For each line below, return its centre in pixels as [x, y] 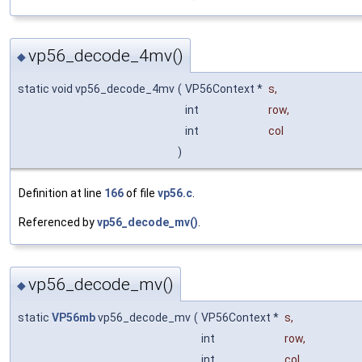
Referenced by [58, 223]
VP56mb [74, 318]
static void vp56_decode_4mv [96, 89]
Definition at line [61, 194]
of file [141, 194]
